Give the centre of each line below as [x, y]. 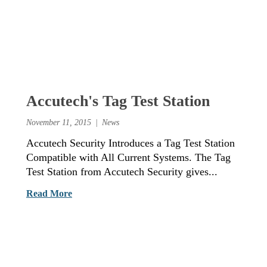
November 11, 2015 [59, 122]
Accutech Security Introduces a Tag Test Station [131, 143]
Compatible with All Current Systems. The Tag [128, 157]
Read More [49, 193]
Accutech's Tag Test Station [118, 101]
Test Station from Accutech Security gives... [122, 171]
